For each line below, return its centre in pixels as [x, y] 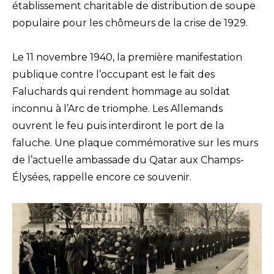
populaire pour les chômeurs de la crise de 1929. [130, 23]
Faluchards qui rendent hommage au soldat [121, 92]
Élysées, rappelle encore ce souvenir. [102, 177]
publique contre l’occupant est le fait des [113, 75]
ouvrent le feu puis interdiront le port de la [118, 126]
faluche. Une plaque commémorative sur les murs [135, 143]
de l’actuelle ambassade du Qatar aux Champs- [128, 160]
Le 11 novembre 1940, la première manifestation [127, 57]
